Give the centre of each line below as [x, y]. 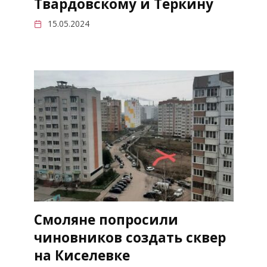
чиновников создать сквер [130, 238]
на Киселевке [82, 256]
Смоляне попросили [106, 220]
